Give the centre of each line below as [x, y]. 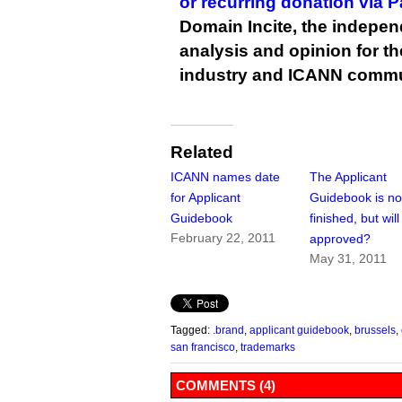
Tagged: [192, 330]
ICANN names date [225, 177]
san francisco [203, 347]
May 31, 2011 [349, 259]
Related [202, 153]
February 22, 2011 [223, 238]
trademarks [268, 347]
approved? [341, 239]
